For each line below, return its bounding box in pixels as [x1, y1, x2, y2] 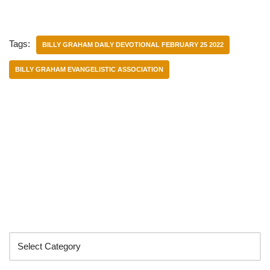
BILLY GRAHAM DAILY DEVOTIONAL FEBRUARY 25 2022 [42, 40, 224, 48]
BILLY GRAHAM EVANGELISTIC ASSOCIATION [15, 65, 163, 73]
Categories [9, 212, 69, 225]
